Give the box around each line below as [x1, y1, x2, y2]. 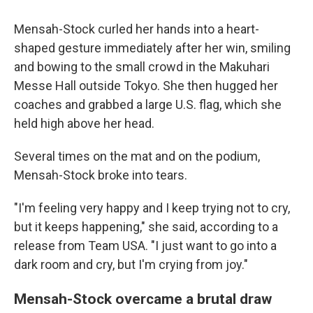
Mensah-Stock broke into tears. [14, 168, 187, 182]
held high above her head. [14, 116, 154, 131]
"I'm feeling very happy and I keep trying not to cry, [14, 201, 290, 215]
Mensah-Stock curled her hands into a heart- [14, 22, 259, 36]
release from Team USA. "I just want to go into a [14, 238, 277, 253]
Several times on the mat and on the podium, [14, 149, 260, 163]
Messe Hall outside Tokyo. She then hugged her [14, 78, 278, 93]
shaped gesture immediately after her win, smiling [14, 41, 291, 55]
